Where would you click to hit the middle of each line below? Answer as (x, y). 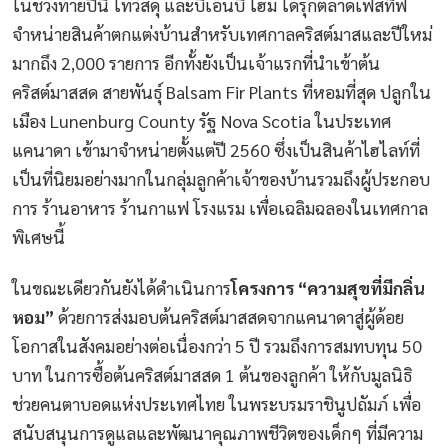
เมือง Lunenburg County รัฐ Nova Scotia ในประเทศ (201, 120)
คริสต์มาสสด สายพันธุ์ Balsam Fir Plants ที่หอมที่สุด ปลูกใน (221, 91)
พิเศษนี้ (40, 236)
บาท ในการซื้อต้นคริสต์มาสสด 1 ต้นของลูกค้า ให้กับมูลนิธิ (212, 375)
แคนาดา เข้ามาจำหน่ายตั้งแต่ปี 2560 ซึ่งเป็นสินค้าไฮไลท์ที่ (216, 149)
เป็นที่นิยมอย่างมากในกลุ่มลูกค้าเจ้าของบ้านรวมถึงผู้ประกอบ (221, 178)
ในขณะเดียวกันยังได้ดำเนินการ (121, 288)
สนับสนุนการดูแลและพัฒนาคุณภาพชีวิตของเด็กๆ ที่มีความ (217, 433)
